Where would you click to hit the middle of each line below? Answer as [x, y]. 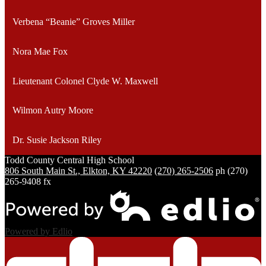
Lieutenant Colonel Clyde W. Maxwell [85, 81]
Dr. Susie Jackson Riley [57, 140]
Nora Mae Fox [40, 52]
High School [110, 160]
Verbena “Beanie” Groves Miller [73, 22]
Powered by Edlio [39, 231]
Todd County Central [45, 160]
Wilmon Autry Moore [53, 110]
